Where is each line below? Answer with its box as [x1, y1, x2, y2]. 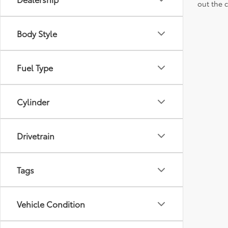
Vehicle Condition [17, 198, 85, 210]
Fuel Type [17, 62, 53, 73]
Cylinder [17, 96, 49, 107]
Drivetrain [17, 130, 54, 141]
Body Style [17, 27, 57, 39]
